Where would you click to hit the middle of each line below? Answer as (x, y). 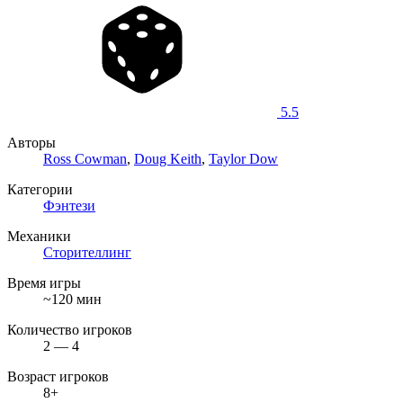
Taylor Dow (243, 158)
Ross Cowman (85, 158)
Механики (39, 236)
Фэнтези (69, 205)
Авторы (31, 142)
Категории (40, 189)
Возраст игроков (58, 376)
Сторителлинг (87, 252)
